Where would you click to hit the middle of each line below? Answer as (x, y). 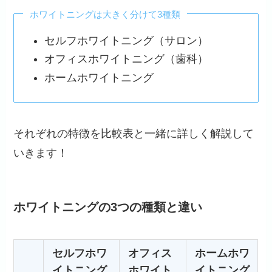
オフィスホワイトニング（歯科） (126, 59)
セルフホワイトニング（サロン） (126, 40)
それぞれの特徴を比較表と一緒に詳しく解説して (134, 134)
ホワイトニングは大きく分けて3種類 (105, 14)
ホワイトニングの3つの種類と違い (108, 207)
